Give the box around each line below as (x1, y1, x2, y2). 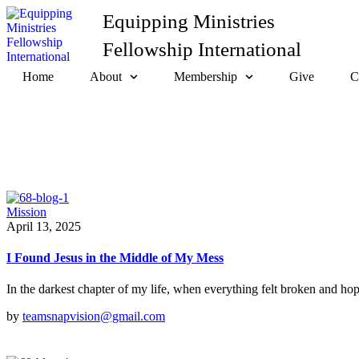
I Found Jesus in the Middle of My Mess (6, 251, 224, 265)
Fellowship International (103, 38, 301, 60)
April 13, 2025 (6, 219, 81, 233)
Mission (6, 204, 46, 219)
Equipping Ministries (103, 10, 275, 32)
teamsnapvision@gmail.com (22, 309, 165, 324)
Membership (174, 70, 237, 83)
